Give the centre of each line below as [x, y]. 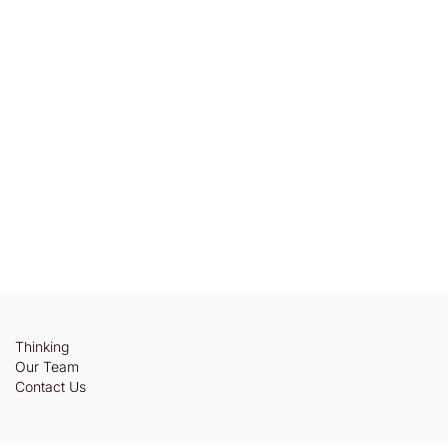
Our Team [46, 367]
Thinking [41, 347]
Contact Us [50, 387]
